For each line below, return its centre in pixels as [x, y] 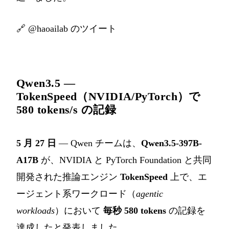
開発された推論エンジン [68, 177]
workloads [36, 210]
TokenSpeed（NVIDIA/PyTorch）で [109, 96]
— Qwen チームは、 [99, 143]
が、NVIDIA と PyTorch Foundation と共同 [125, 160]
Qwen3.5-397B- [171, 143]
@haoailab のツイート [72, 28]
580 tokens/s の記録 [66, 109]
